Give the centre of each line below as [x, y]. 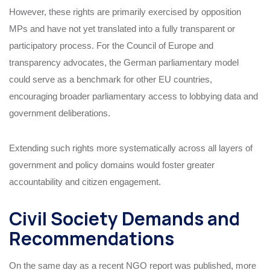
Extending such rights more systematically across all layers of [131, 148]
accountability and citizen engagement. [85, 181]
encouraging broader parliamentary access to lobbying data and [133, 96]
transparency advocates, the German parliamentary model [124, 62]
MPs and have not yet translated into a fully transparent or [122, 28]
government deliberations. [60, 113]
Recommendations [92, 238]
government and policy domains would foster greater [112, 165]
